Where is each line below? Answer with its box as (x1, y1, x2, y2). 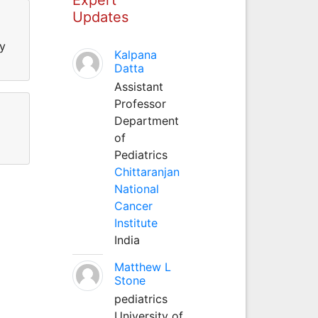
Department (114, 113, 179, 128)
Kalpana (114, 47, 157, 62)
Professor (114, 96, 166, 111)
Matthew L (114, 259, 171, 274)
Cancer (114, 198, 153, 213)
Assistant (114, 79, 163, 94)
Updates (72, 8, 128, 26)
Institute (114, 215, 158, 230)
